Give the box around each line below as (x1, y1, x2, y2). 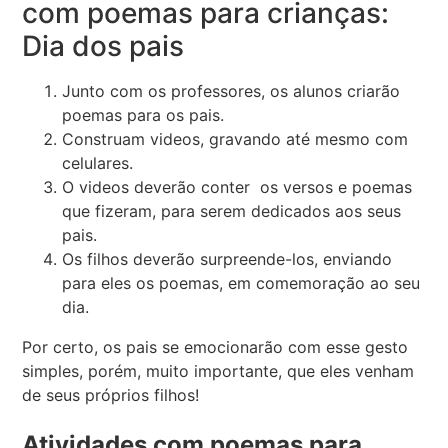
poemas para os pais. (62, 104, 225, 125)
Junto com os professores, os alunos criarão (62, 80, 401, 101)
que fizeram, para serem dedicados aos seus (62, 200, 402, 221)
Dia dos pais (22, 28, 185, 63)
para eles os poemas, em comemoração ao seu (62, 272, 421, 293)
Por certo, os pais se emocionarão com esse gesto (22, 336, 409, 357)
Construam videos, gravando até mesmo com (62, 128, 409, 149)
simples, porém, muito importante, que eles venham (22, 360, 415, 381)
